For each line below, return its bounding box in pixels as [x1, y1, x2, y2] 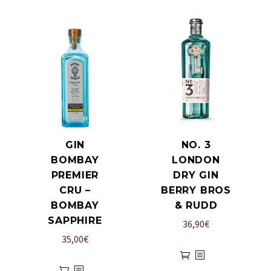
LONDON [172, 154, 220, 166]
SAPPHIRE [48, 215, 102, 227]
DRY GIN [173, 169, 219, 181]
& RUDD [174, 200, 218, 212]
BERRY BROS [161, 184, 232, 197]
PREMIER [51, 169, 99, 181]
